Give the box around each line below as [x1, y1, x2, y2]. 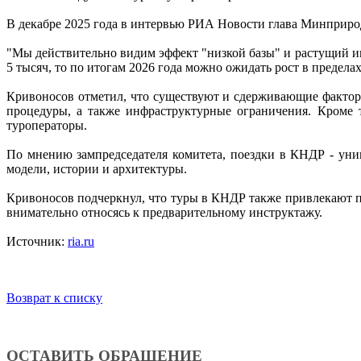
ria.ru [68, 234, 94, 248]
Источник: [6, 234, 68, 248]
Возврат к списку [6, 290, 102, 305]
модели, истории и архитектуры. [6, 161, 187, 176]
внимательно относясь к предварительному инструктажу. [6, 205, 322, 219]
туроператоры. [6, 118, 87, 132]
